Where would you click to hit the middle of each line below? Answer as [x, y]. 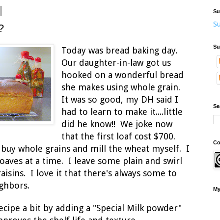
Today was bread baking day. [121, 51]
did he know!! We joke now [117, 124]
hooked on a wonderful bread [123, 75]
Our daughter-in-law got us [116, 63]
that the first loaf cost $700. [120, 137]
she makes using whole [109, 87]
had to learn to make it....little [122, 112]
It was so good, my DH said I [120, 100]
